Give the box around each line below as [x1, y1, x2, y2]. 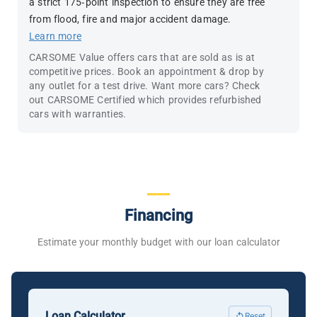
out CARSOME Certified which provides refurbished [29, 92, 262, 108]
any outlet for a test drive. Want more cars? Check [29, 78, 260, 93]
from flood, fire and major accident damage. [29, 11, 231, 27]
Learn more [29, 28, 81, 44]
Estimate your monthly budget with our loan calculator [37, 234, 280, 250]
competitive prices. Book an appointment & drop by [29, 64, 264, 79]
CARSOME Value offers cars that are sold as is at [29, 50, 255, 65]
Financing [125, 204, 192, 228]
